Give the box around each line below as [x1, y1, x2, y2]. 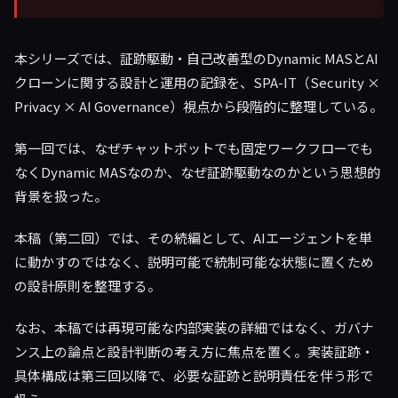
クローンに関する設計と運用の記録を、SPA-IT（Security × [14, 73, 380, 92]
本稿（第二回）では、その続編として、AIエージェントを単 [14, 228, 372, 247]
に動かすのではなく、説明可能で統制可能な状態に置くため [14, 252, 374, 271]
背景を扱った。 [14, 187, 107, 205]
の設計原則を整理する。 [14, 276, 161, 295]
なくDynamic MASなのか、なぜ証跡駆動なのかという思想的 [14, 163, 380, 181]
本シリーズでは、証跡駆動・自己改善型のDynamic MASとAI [14, 49, 378, 68]
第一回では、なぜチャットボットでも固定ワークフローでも [14, 139, 373, 157]
